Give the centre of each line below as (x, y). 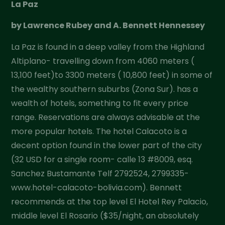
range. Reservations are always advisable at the (106, 117)
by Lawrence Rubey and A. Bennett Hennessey (108, 26)
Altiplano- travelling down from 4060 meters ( (103, 61)
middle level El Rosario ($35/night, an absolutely (105, 215)
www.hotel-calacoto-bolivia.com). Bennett (97, 187)
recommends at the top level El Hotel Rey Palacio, (110, 201)
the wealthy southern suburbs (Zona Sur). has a (105, 89)
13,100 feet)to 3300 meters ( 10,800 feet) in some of (112, 75)
